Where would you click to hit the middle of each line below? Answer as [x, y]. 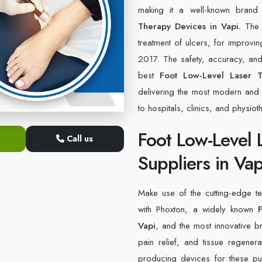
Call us [79, 139]
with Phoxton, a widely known [198, 209]
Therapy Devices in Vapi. [190, 26]
